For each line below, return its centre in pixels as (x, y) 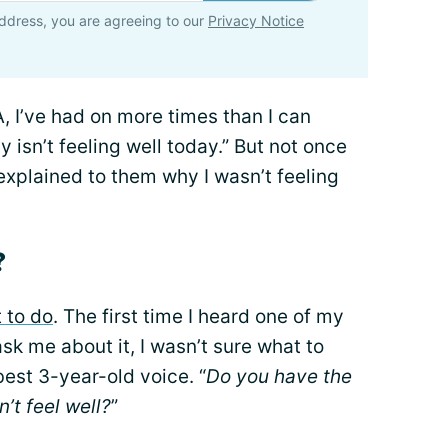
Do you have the (279, 376)
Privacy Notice (256, 20)
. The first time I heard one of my (198, 316)
